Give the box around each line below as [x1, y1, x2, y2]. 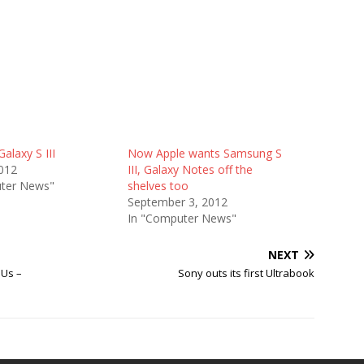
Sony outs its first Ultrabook [178, 266, 315, 280]
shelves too [127, 178, 188, 193]
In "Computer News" [127, 210, 236, 226]
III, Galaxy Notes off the [127, 162, 253, 177]
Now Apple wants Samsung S [127, 145, 282, 161]
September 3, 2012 [127, 194, 227, 210]
